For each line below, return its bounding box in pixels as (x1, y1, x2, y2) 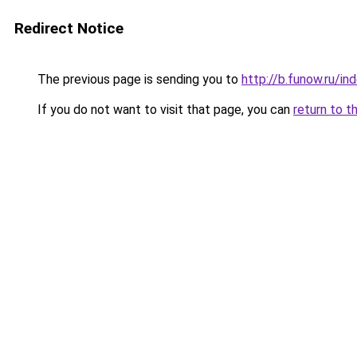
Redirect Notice (14, 19, 124, 37)
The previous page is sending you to (34, 72, 241, 87)
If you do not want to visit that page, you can (34, 102, 293, 117)
